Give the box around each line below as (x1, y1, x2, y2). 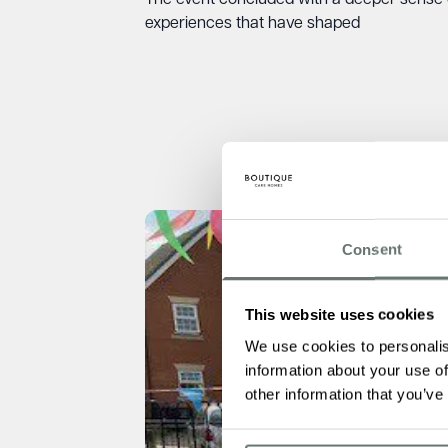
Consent (342, 240, 402, 258)
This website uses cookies (244, 305, 434, 323)
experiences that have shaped (144, 16, 360, 32)
